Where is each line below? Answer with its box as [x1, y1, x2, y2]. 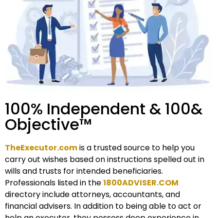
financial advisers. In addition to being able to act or [5, 200, 201, 212]
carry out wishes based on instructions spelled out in [5, 154, 204, 165]
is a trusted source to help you [77, 142, 195, 154]
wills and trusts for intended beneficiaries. [5, 165, 163, 177]
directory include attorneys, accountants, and [5, 189, 180, 200]
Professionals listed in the [5, 177, 103, 189]
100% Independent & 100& [5, 98, 202, 120]
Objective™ [5, 113, 92, 136]
